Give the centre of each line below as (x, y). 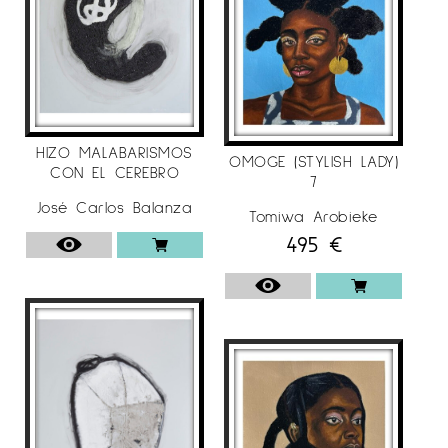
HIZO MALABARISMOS (114, 151)
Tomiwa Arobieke (313, 215)
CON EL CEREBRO (114, 171)
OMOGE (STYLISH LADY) (313, 160)
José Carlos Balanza (114, 206)
